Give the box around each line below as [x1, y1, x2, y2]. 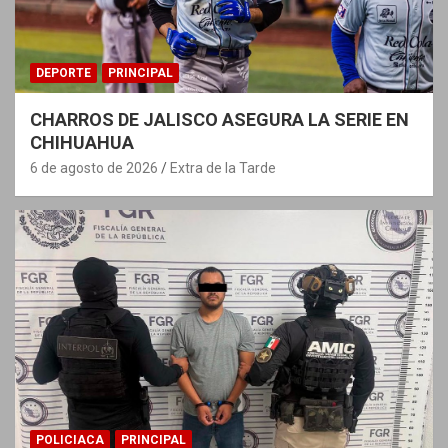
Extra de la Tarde [170, 159, 276, 176]
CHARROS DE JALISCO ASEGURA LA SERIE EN [30, 108, 409, 130]
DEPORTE [36, 65, 91, 80]
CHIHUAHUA [30, 131, 134, 153]
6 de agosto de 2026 [30, 159, 158, 176]
